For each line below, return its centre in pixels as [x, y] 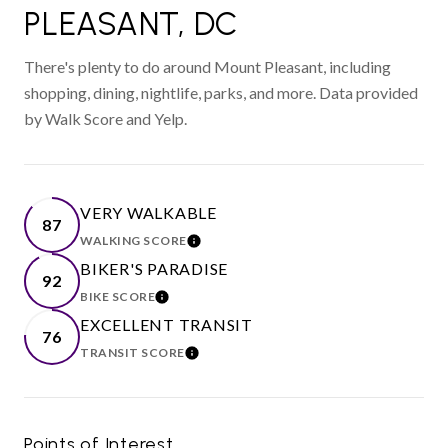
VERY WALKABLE [148, 212]
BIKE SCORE [117, 296]
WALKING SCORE [133, 240]
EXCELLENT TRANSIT [166, 324]
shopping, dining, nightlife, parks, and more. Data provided [221, 92]
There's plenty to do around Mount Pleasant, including [207, 66]
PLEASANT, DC [131, 23]
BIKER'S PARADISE [154, 268]
